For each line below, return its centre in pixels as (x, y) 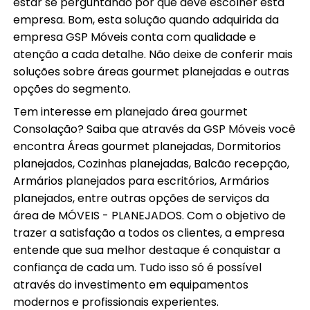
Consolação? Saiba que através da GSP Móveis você (155, 129)
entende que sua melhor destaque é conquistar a (147, 250)
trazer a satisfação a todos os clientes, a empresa (149, 233)
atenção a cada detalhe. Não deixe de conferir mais (153, 55)
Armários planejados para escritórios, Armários (142, 181)
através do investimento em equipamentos (131, 285)
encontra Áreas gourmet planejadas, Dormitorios (147, 147)
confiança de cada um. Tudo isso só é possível (138, 268)
